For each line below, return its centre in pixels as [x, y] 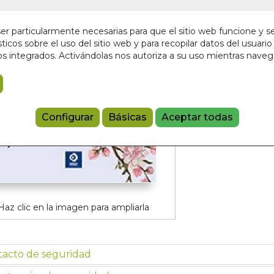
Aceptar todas [197, 117]
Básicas [127, 117]
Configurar [67, 117]
